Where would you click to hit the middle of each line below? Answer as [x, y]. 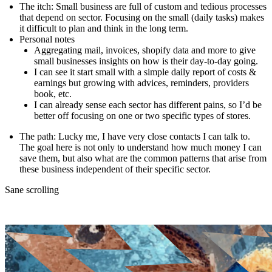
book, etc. [53, 94]
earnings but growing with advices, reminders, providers [141, 83]
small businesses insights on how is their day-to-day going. [146, 61]
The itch [35, 7]
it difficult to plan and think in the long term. [104, 29]
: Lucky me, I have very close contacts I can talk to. [152, 137]
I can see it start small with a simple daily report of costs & [145, 72]
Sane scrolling [32, 190]
